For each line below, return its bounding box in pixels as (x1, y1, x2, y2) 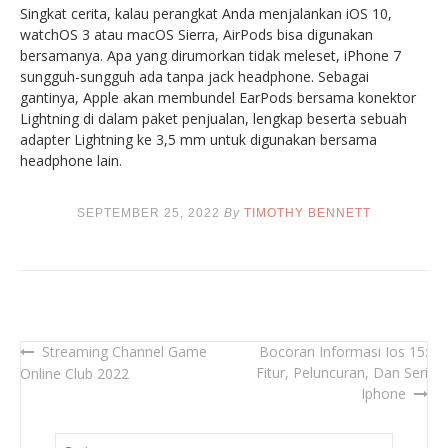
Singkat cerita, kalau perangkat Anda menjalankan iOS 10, (20, 3, 392, 23)
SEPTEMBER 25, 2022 (77, 205, 220, 220)
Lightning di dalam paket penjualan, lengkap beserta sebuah (20, 108, 407, 128)
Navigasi (19, 343, 114, 370)
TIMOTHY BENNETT (244, 205, 371, 220)
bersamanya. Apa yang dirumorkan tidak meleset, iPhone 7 (20, 45, 401, 65)
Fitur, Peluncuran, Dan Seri (256, 362, 428, 382)
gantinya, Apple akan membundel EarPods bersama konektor (20, 87, 416, 107)
